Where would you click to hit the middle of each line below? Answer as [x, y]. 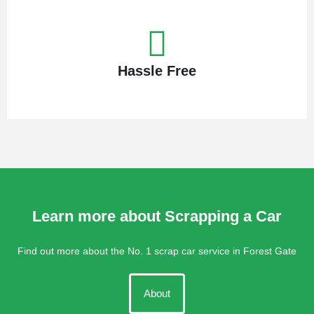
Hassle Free [157, 70]
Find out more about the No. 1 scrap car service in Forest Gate [157, 251]
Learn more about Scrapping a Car [157, 216]
